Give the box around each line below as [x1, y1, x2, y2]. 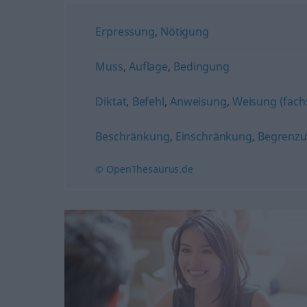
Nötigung [160, 23, 209, 39]
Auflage [129, 58, 168, 74]
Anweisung [170, 93, 227, 109]
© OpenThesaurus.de [95, 162, 193, 175]
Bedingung [173, 58, 230, 74]
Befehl [132, 93, 164, 109]
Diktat [95, 93, 127, 109]
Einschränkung [175, 128, 252, 144]
